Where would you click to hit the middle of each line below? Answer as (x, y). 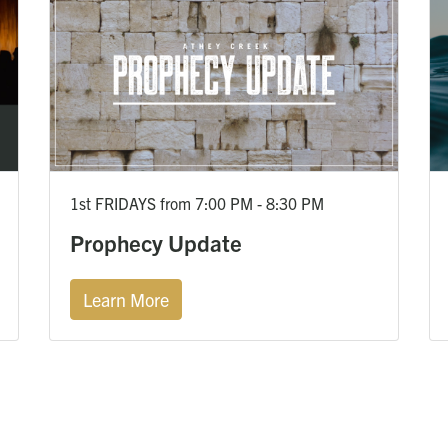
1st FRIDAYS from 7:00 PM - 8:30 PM (197, 203)
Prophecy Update (156, 243)
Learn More (126, 300)
